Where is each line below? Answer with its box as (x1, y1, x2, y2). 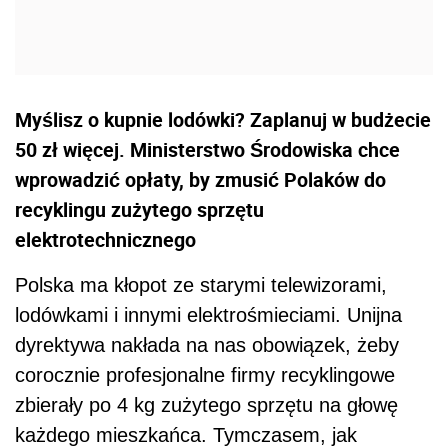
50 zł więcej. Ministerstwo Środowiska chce (15, 136, 400, 164)
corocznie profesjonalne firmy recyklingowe (15, 364, 395, 387)
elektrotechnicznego (15, 226, 196, 254)
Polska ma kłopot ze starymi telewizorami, (15, 274, 387, 297)
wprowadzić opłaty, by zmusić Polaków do (15, 166, 386, 194)
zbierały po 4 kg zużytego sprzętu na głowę (15, 394, 398, 417)
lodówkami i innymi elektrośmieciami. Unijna (15, 304, 402, 327)
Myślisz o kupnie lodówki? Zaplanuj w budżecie (15, 106, 431, 134)
